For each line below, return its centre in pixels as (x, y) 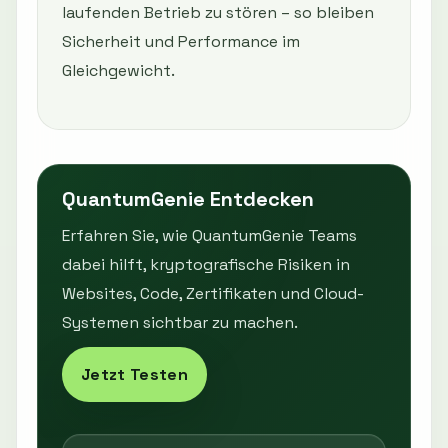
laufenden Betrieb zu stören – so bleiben (218, 13)
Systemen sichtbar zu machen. (180, 323)
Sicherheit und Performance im (181, 42)
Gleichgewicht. (118, 71)
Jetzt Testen (134, 375)
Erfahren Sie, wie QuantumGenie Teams (209, 236)
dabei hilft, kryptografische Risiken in (206, 265)
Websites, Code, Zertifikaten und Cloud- (213, 294)
